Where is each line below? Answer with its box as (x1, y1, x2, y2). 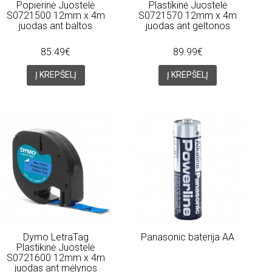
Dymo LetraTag (22, 231, 89, 243)
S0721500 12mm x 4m (6, 10, 105, 22)
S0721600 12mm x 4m (6, 251, 105, 263)
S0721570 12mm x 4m (138, 10, 237, 22)
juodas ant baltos (19, 20, 93, 32)
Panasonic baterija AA (141, 231, 235, 243)
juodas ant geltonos (145, 20, 230, 32)
